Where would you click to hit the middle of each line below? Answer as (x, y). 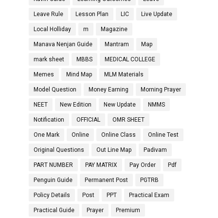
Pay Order (143, 165)
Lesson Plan (92, 14)
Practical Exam (149, 195)
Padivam (155, 150)
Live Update (157, 14)
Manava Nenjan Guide (63, 44)
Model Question (55, 90)
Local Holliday (52, 29)
